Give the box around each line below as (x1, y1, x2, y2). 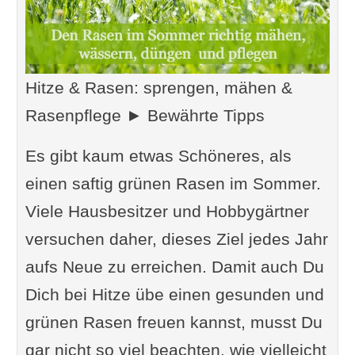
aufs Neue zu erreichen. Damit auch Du (25, 257, 324, 276)
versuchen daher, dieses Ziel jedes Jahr (25, 229, 328, 248)
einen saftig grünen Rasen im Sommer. (25, 174, 321, 193)
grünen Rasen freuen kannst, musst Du (25, 312, 323, 331)
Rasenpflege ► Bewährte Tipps (25, 105, 265, 124)
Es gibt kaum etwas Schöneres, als (25, 146, 292, 165)
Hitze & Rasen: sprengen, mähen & (25, 78, 292, 97)
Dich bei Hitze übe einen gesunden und (25, 284, 324, 303)
